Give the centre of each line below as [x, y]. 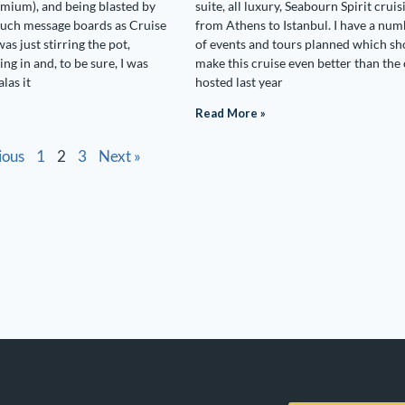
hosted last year [239, 82]
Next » [119, 156]
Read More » [230, 113]
